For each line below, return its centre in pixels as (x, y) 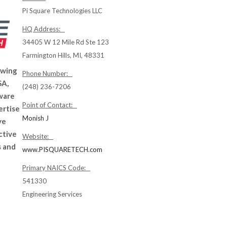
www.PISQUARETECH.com (62, 149)
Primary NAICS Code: (56, 168)
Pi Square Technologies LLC (62, 11)
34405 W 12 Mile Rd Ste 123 (66, 42)
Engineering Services (52, 194)
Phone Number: (47, 73)
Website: (38, 136)
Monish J (35, 118)
